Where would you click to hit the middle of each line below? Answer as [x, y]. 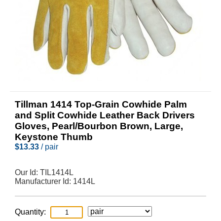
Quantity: [30, 212]
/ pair [49, 147]
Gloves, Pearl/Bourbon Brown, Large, [99, 126]
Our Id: [27, 172]
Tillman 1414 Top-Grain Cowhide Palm [101, 104]
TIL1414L [57, 172]
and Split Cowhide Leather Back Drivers [105, 115]
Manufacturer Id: [44, 181]
